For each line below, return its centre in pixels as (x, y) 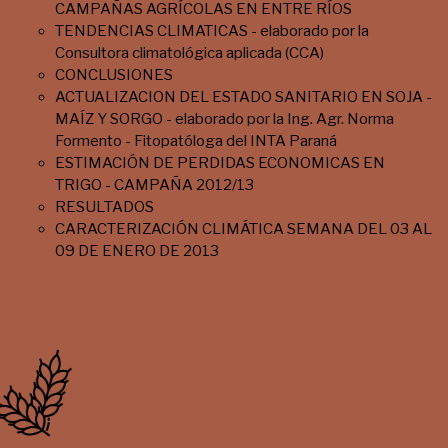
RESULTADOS (104, 207)
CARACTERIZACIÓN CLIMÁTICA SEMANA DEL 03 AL (243, 229)
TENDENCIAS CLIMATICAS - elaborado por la (212, 31)
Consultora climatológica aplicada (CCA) (189, 53)
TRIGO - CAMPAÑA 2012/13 (154, 185)
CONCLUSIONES (114, 75)
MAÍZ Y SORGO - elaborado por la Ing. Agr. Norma (224, 119)
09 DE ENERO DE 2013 (137, 251)
